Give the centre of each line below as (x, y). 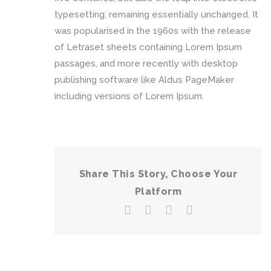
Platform (158, 192)
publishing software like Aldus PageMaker (144, 80)
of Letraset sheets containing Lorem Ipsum (148, 47)
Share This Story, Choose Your (158, 174)
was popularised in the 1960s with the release (153, 31)
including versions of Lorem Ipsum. (129, 96)
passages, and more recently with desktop (146, 64)
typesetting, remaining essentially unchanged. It (156, 15)
